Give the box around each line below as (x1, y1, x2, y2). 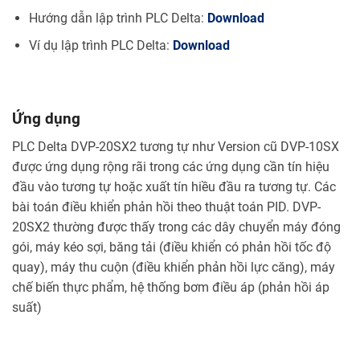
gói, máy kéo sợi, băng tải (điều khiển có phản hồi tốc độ (12, 239, 331, 255)
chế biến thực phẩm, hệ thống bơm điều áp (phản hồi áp (12, 279, 329, 295)
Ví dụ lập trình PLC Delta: (28, 38, 173, 54)
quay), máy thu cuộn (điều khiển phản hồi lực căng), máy (12, 259, 335, 275)
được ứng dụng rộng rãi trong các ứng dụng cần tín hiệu (12, 158, 329, 174)
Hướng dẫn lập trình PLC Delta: (28, 10, 207, 26)
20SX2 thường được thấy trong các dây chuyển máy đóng (12, 219, 341, 235)
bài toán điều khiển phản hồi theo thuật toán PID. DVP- (12, 198, 321, 215)
